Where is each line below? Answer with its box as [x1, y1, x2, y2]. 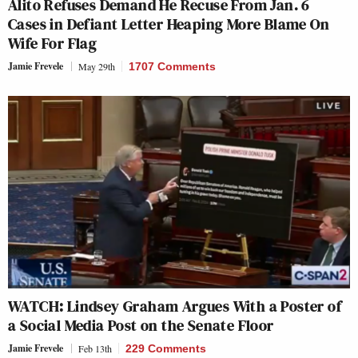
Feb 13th [78, 341, 112, 355]
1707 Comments [129, 59, 216, 73]
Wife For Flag [8, 31, 97, 54]
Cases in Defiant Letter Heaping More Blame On [8, 12, 329, 35]
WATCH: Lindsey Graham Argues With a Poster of [8, 294, 341, 317]
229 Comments [125, 341, 206, 355]
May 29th [78, 59, 115, 73]
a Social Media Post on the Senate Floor [8, 313, 274, 336]
